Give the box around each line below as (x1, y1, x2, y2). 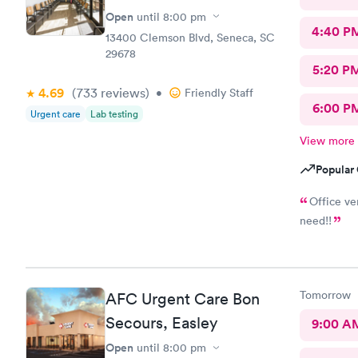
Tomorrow (299, 288, 351, 302)
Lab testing (90, 106, 138, 121)
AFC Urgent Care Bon (105, 289, 260, 308)
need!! (299, 213, 332, 228)
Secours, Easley (105, 313, 217, 332)
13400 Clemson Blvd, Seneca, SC (105, 30, 275, 45)
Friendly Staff (185, 85, 253, 100)
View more (299, 133, 355, 148)
